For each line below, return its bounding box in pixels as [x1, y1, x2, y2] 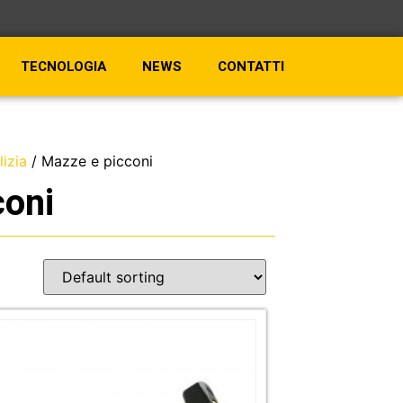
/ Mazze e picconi [26, 152, 153, 170]
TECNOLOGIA [21, 57, 106, 76]
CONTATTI [218, 57, 284, 76]
